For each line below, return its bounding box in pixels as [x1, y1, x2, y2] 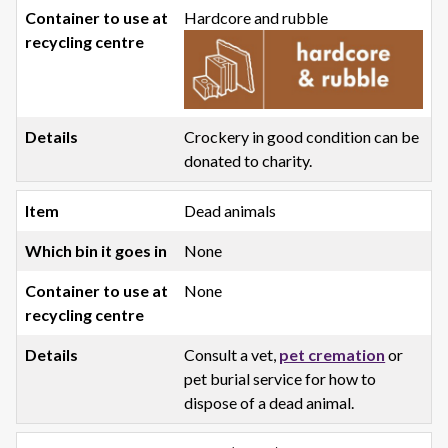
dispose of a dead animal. [184, 393, 355, 413]
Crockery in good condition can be [184, 127, 420, 147]
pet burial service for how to [184, 369, 377, 389]
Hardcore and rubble [184, 7, 329, 27]
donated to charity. [184, 151, 313, 171]
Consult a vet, [184, 345, 280, 365]
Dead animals [184, 201, 277, 221]
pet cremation [279, 345, 386, 365]
